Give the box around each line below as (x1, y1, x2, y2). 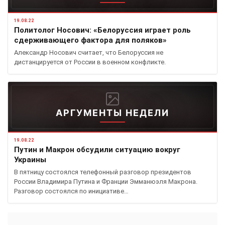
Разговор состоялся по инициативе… (14, 187, 129, 195)
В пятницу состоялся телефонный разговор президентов (14, 168, 191, 176)
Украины (14, 155, 46, 165)
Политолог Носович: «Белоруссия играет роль (14, 26, 191, 35)
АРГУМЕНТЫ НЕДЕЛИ (56, 107, 169, 119)
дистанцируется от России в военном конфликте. (14, 58, 166, 66)
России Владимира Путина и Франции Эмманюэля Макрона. (14, 178, 197, 186)
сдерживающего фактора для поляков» (14, 36, 167, 45)
